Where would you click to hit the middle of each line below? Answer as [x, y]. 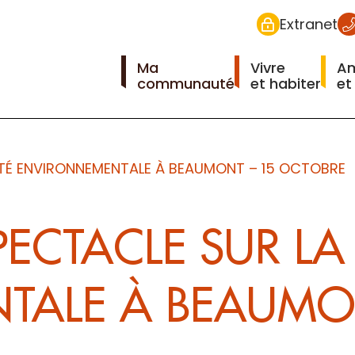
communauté [185, 83]
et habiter [285, 83]
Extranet [308, 24]
